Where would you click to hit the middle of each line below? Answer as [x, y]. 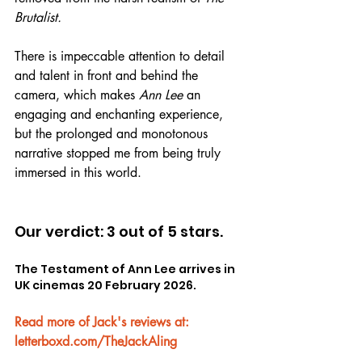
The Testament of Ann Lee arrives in [126, 269]
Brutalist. [38, 17]
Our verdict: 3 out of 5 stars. [119, 231]
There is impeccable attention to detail [122, 56]
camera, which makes [77, 95]
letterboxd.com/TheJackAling [96, 341]
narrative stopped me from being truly [120, 153]
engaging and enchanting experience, [121, 114]
